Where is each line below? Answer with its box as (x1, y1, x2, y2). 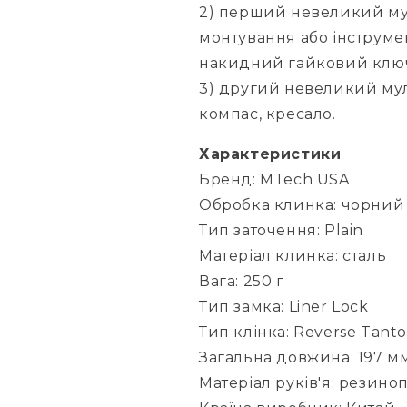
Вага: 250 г (199, 273, 284, 291)
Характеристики (199, 145, 342, 164)
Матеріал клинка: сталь (199, 247, 387, 265)
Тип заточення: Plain (199, 222, 363, 240)
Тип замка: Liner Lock (199, 298, 369, 316)
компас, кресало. (199, 105, 336, 124)
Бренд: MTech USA (199, 171, 350, 189)
